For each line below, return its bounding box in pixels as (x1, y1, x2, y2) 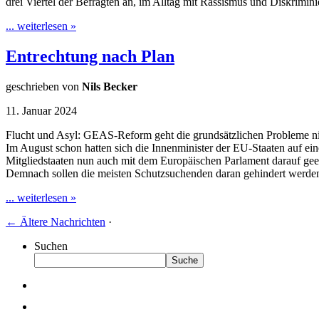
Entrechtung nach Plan (6, 47, 174, 66)
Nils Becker (82, 80, 137, 93)
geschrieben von (6, 80, 82, 93)
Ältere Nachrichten (17, 215, 105, 228)
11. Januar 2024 (6, 104, 77, 117)
